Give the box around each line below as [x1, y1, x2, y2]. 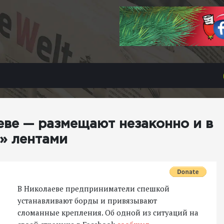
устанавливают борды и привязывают [17, 195, 157, 205]
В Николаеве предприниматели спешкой [17, 183, 169, 193]
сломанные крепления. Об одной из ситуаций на [17, 207, 198, 217]
